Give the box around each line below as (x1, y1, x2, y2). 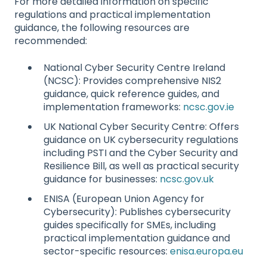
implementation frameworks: (44, 100, 183, 114)
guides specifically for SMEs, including (44, 218, 216, 232)
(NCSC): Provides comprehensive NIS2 (44, 73, 221, 88)
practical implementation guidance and (44, 231, 230, 245)
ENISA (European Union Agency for (44, 191, 204, 206)
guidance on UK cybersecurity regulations (44, 132, 238, 147)
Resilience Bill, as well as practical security (44, 159, 239, 173)
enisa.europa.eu (170, 244, 243, 258)
